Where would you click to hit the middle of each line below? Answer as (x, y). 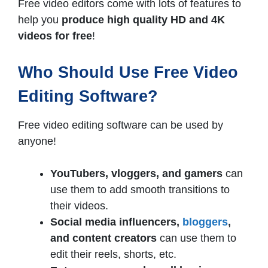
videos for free (55, 36)
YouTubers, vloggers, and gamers (136, 174)
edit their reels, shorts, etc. (113, 255)
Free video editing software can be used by (121, 125)
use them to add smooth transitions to (140, 190)
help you (40, 20)
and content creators (103, 238)
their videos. (81, 206)
